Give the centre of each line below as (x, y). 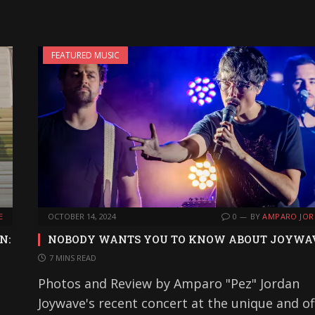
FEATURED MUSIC (85, 55)
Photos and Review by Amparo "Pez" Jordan (169, 284)
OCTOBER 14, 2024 (82, 217)
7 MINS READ (73, 258)
